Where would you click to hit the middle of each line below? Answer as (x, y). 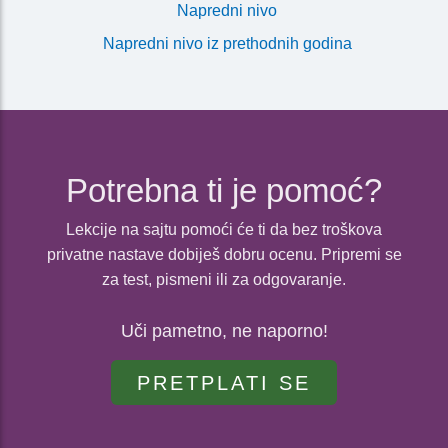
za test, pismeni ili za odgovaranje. (224, 280)
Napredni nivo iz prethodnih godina (227, 44)
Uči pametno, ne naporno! (224, 331)
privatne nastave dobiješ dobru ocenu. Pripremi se (224, 255)
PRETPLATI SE (224, 383)
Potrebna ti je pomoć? (224, 191)
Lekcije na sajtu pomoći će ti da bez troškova (224, 230)
